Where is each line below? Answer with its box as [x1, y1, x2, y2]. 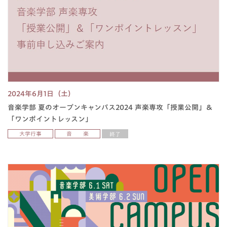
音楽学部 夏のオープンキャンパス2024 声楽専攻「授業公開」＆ [8, 104, 213, 111]
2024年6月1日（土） [8, 90, 75, 98]
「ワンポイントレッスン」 [8, 116, 92, 123]
